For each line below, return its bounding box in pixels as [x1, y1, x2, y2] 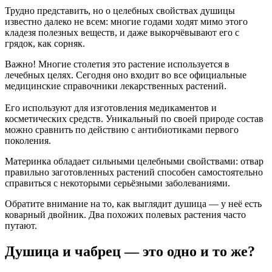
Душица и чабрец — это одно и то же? [5, 243, 255, 259]
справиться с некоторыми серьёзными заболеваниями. [5, 177, 230, 188]
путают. [5, 220, 37, 231]
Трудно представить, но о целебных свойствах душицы [5, 5, 235, 16]
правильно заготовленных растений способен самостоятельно [5, 166, 263, 177]
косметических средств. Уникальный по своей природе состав [5, 113, 263, 124]
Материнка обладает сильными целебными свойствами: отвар [5, 155, 263, 166]
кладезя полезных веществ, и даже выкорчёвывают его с [5, 27, 239, 38]
